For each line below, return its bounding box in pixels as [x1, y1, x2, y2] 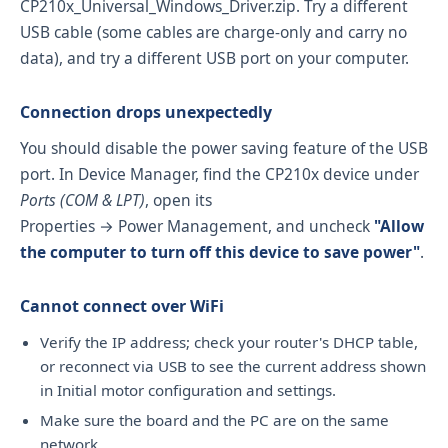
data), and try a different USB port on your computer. [20, 46, 409, 69]
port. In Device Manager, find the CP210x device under [20, 163, 419, 186]
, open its [145, 189, 212, 212]
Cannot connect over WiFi [20, 295, 224, 318]
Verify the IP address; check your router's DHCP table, [40, 331, 418, 352]
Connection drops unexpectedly [20, 100, 272, 123]
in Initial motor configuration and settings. [40, 379, 336, 400]
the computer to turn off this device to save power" [20, 241, 420, 264]
